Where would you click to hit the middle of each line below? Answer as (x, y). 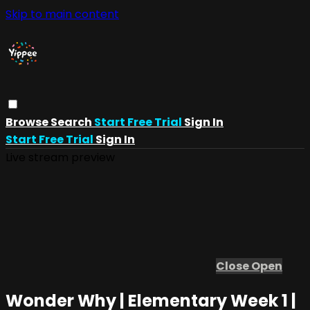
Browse (28, 122)
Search (72, 122)
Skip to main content (62, 14)
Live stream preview (60, 157)
